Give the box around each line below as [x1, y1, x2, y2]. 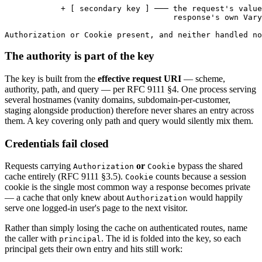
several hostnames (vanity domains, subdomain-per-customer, [5, 95, 230, 105]
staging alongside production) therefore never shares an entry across [5, 105, 254, 116]
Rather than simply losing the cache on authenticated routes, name [5, 223, 247, 233]
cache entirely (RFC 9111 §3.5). [5, 171, 125, 182]
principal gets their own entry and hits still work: [5, 244, 182, 254]
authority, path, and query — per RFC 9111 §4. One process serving [5, 84, 256, 95]
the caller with [5, 233, 59, 244]
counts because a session [153, 171, 246, 182]
